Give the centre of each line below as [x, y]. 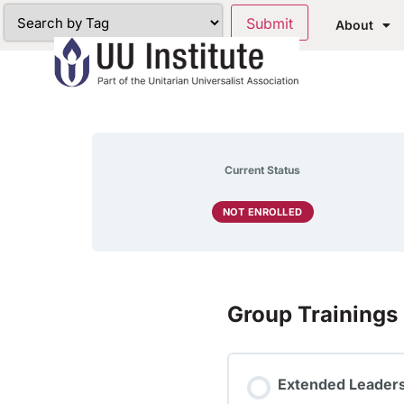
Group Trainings [312, 314]
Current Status [262, 170]
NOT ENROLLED [262, 211]
